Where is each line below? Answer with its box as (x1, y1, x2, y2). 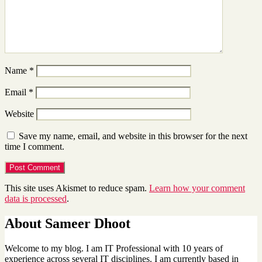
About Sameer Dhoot (5, 216, 130, 232)
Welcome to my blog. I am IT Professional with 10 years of (5, 243, 223, 254)
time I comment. (5, 142, 64, 152)
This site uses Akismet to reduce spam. (5, 183, 149, 194)
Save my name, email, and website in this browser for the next (19, 131, 247, 142)
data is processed (5, 194, 67, 204)
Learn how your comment (149, 183, 245, 194)
